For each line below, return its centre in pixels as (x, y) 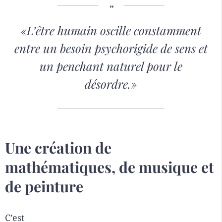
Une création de (58, 148)
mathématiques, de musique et (110, 167)
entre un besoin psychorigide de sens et (111, 48)
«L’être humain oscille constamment (111, 30)
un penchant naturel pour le (111, 66)
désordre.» (111, 84)
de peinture (44, 187)
